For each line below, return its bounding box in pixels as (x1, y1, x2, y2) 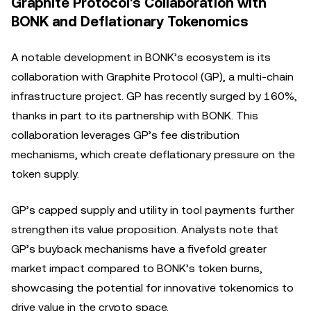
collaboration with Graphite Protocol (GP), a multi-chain (11, 70, 294, 83)
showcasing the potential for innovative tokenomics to (11, 281, 294, 294)
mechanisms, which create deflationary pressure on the (11, 148, 295, 161)
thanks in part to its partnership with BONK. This (11, 109, 258, 122)
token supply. (11, 167, 79, 180)
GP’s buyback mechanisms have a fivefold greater (11, 242, 267, 255)
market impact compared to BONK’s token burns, (11, 262, 262, 275)
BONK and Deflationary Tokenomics (11, 13, 249, 30)
